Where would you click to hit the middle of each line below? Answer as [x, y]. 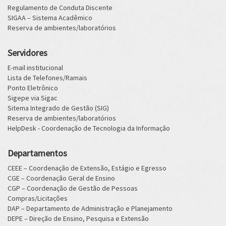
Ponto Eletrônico [33, 88]
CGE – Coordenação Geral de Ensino [61, 178]
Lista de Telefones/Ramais [47, 78]
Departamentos [37, 153]
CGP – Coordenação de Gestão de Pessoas [73, 188]
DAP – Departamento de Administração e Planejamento [90, 208]
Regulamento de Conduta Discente [60, 8]
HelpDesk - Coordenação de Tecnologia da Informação [89, 128]
